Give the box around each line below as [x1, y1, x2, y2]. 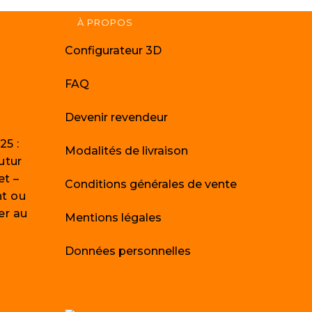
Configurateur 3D [65, 44, 162, 57]
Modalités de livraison [65, 144, 189, 157]
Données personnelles [65, 244, 192, 258]
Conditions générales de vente [65, 178, 237, 191]
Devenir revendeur [65, 111, 169, 124]
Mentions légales [65, 211, 162, 224]
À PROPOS [77, 17, 134, 28]
